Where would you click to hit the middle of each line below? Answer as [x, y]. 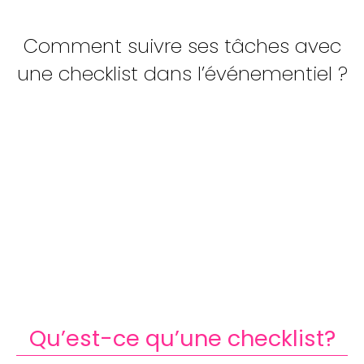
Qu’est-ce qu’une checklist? [182, 338]
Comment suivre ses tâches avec [182, 46]
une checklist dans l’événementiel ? [182, 74]
